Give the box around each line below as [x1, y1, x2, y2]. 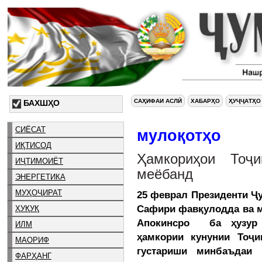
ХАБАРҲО [191, 98, 220, 104]
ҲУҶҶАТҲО [229, 98, 261, 104]
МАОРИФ [15, 235, 49, 244]
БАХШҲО [23, 98, 60, 108]
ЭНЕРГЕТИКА [15, 172, 65, 181]
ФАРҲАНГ [15, 251, 51, 260]
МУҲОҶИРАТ [15, 188, 62, 197]
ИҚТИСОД [15, 140, 51, 150]
